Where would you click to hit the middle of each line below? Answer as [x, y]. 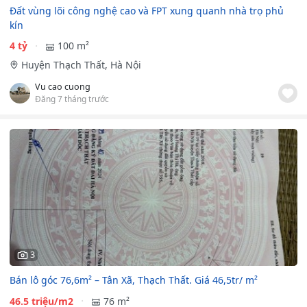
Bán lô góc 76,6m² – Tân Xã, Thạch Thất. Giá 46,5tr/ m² [134, 280]
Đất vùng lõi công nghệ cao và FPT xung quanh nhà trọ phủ [147, 10]
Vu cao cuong [63, 87]
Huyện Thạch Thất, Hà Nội [81, 65]
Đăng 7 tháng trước [72, 99]
